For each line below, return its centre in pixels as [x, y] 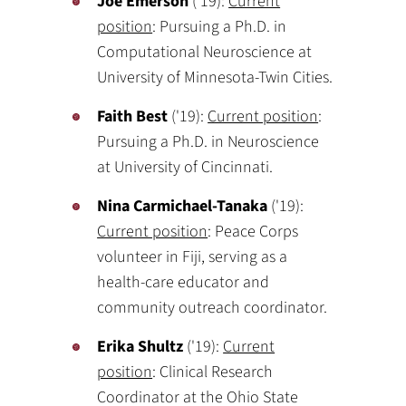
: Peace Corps [253, 232]
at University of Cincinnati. [185, 167]
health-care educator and [184, 282]
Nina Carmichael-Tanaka [183, 206]
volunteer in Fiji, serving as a [193, 257]
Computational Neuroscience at [205, 52]
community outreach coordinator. [213, 308]
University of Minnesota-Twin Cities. [215, 77]
